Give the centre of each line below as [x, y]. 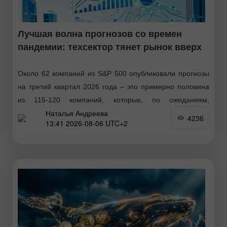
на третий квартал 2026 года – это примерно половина [113, 87]
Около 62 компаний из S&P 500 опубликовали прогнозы [113, 74]
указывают [35, 126]
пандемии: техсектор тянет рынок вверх [110, 47]
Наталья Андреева [77, 113]
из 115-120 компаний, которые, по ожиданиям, [113, 100]
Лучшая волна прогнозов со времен [100, 34]
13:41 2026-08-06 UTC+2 [87, 123]
